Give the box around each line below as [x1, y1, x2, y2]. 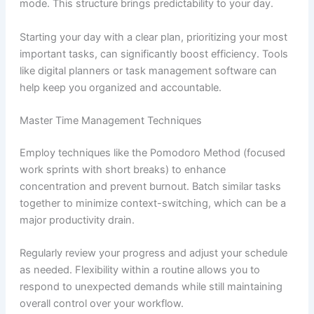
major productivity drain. [19, 214, 135, 226]
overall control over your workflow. [19, 297, 184, 310]
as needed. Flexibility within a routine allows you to [19, 264, 260, 277]
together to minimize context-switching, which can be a [19, 197, 286, 210]
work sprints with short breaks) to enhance [19, 163, 226, 176]
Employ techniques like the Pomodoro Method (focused [19, 146, 285, 159]
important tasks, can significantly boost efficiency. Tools [19, 47, 288, 60]
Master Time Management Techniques [19, 114, 202, 128]
